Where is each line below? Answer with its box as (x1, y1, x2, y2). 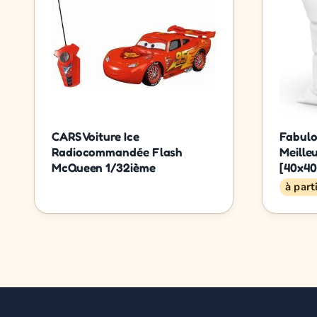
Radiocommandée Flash (52, 144, 183, 159)
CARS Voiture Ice (52, 128, 139, 144)
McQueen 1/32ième (52, 159, 156, 175)
